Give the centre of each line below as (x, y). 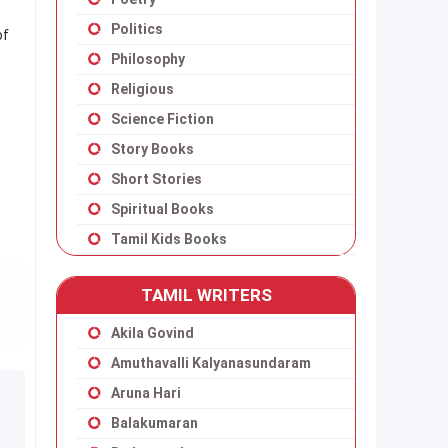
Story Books (152, 149)
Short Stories (156, 179)
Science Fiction (162, 119)
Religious (142, 89)
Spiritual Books (162, 209)
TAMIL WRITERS (206, 295)
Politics (137, 29)
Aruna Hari (146, 393)
